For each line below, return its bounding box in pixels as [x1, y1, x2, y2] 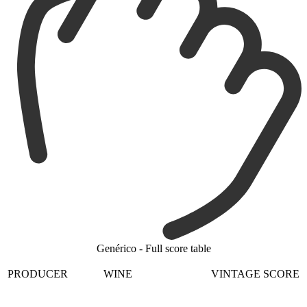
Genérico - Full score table [96, 243, 211, 255]
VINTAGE [211, 268, 260, 280]
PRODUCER [8, 268, 68, 280]
